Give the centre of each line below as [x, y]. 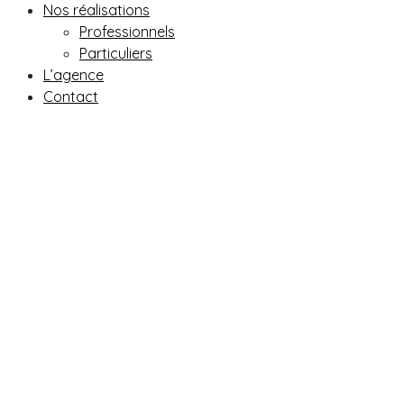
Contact [71, 97]
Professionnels [127, 32]
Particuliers [116, 54]
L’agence [73, 75]
